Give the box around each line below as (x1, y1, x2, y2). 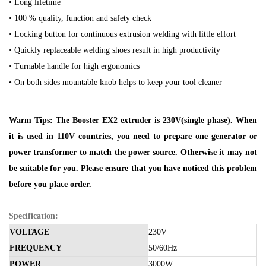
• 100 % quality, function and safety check (9, 13, 151, 23)
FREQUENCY (9, 243, 62, 252)
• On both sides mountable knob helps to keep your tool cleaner (9, 77, 222, 87)
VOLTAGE (9, 227, 49, 236)
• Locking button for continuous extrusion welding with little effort (9, 29, 236, 39)
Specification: (9, 211, 58, 220)
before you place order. (9, 179, 91, 189)
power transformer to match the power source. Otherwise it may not (9, 147, 257, 157)
